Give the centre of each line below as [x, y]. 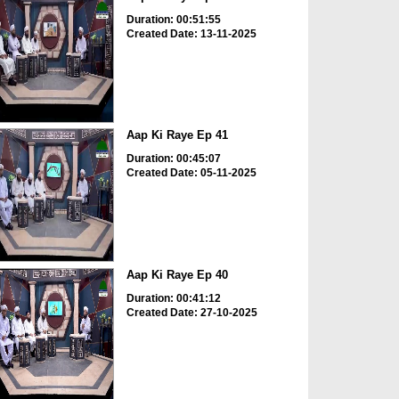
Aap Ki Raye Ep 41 [177, 135]
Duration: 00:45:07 [173, 159]
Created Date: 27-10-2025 [191, 312]
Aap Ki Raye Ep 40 [177, 274]
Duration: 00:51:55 [173, 19]
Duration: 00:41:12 [173, 298]
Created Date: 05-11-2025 [191, 173]
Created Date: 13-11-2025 [191, 33]
